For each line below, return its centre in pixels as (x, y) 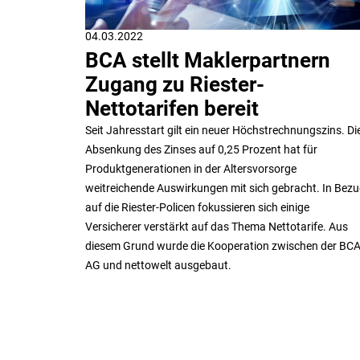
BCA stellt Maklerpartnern (208, 60)
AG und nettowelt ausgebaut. (158, 265)
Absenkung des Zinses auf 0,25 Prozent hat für (201, 149)
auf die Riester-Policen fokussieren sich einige (197, 207)
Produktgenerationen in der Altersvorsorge (191, 168)
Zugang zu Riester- (175, 84)
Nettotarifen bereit (172, 108)
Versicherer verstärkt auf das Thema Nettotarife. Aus (217, 226)
